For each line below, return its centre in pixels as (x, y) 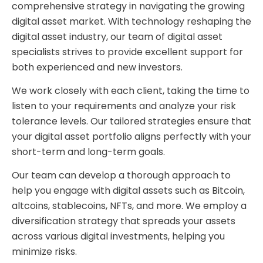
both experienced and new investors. (97, 67)
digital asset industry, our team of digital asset (117, 36)
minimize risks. (44, 252)
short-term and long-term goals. (88, 152)
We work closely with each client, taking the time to (131, 91)
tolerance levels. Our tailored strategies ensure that (131, 122)
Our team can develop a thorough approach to (121, 176)
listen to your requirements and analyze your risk (124, 106)
